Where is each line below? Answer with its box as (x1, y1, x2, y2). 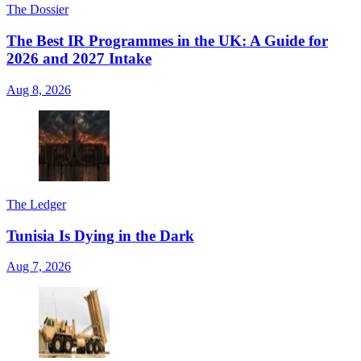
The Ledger (6, 197, 66, 211)
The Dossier (6, 2, 68, 17)
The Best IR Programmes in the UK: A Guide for (6, 32, 328, 50)
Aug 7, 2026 (6, 259, 71, 274)
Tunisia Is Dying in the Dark (6, 226, 194, 244)
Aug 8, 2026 (6, 82, 71, 97)
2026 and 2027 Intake (6, 50, 151, 68)
